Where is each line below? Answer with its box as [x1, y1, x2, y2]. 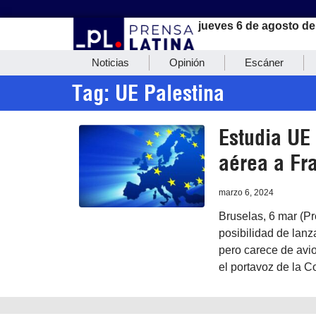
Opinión [169, 56, 205, 69]
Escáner [245, 56, 284, 69]
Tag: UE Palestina [72, 80, 224, 107]
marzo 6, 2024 [218, 188, 274, 198]
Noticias [92, 56, 129, 69]
